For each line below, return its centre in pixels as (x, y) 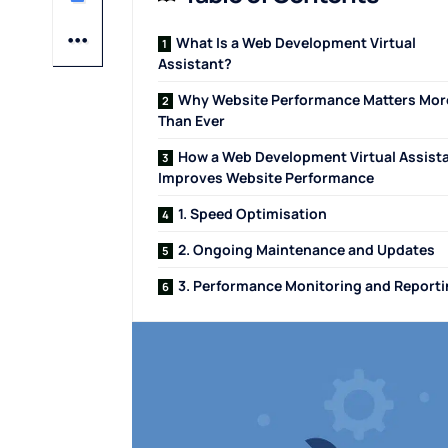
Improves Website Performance (266, 177)
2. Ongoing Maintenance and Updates (306, 249)
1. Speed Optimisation (252, 213)
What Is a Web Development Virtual (296, 42)
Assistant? (195, 63)
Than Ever (191, 120)
